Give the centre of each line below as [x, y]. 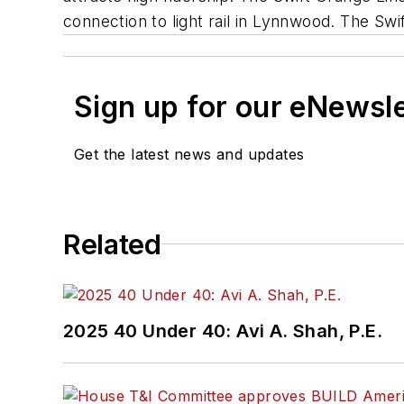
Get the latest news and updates [189, 154]
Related [112, 244]
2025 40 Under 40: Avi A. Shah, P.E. [223, 331]
